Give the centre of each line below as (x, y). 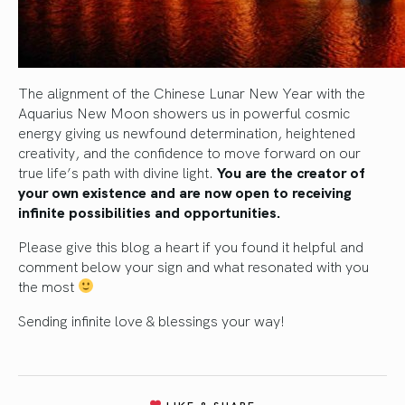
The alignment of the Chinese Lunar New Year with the (192, 92)
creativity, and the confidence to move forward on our (189, 151)
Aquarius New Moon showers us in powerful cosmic (184, 112)
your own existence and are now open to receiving (185, 191)
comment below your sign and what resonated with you (193, 265)
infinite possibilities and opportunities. (150, 211)
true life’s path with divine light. (118, 171)
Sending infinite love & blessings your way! (151, 320)
